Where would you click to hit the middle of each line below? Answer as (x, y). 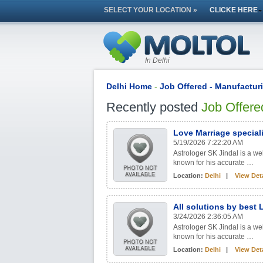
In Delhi (157, 60)
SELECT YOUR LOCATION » (151, 10)
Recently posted (154, 107)
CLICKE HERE (234, 10)
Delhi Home (129, 86)
